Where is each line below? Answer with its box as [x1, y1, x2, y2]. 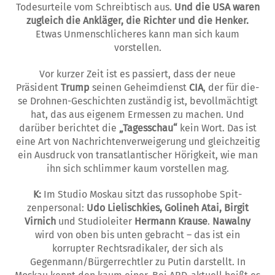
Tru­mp [61, 81, 90, 93]
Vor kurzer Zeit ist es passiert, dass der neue [39, 68, 236, 80]
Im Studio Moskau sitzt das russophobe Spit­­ [41, 188, 242, 201]
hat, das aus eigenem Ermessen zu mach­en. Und [31, 108, 244, 120]
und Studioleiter [56, 215, 134, 228]
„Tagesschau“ [118, 122, 177, 134]
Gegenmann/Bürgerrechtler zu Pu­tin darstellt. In [29, 256, 246, 268]
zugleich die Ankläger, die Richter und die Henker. [26, 14, 249, 26]
